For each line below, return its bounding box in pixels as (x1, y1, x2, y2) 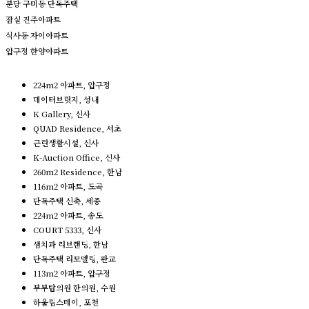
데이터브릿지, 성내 (33, 94, 99, 105)
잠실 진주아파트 (6, 13, 61, 25)
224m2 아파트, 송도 (33, 210, 103, 221)
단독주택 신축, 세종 (33, 195, 101, 206)
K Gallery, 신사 (33, 108, 90, 119)
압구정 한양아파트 (6, 45, 68, 57)
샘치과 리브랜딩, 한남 (33, 239, 108, 250)
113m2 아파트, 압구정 (33, 268, 110, 279)
